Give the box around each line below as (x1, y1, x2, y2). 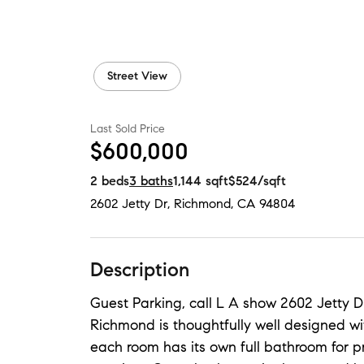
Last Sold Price (90, 122, 165, 136)
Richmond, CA (174, 196, 255, 211)
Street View (107, 69, 167, 83)
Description (90, 258, 189, 282)
